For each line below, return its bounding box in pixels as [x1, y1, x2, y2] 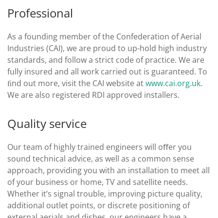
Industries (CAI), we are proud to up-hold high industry [7, 43, 207, 54]
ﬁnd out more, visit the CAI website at [7, 78, 145, 89]
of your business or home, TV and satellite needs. [7, 177, 188, 188]
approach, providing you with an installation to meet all [7, 165, 210, 176]
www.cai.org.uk [145, 78, 200, 89]
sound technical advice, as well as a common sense [7, 153, 194, 164]
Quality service [7, 115, 87, 132]
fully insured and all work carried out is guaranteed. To [7, 66, 207, 77]
